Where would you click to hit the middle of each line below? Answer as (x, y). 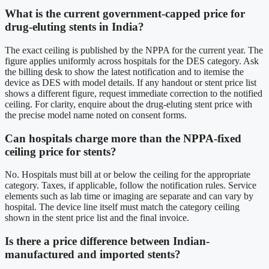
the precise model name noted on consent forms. (96, 115)
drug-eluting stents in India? (74, 27)
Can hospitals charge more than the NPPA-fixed (123, 138)
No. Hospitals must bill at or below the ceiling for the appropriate (128, 175)
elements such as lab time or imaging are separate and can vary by (129, 196)
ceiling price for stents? (61, 151)
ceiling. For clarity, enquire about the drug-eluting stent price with (128, 104)
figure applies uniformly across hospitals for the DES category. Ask (132, 61)
